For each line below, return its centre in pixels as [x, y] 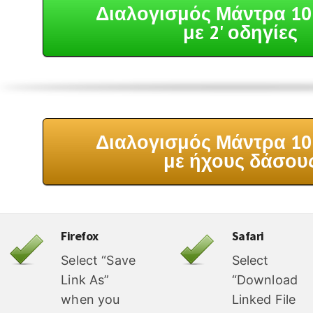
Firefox [80, 236]
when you [90, 300]
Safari [248, 236]
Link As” [85, 280]
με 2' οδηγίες [240, 32]
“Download [265, 280]
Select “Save [99, 261]
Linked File [264, 300]
